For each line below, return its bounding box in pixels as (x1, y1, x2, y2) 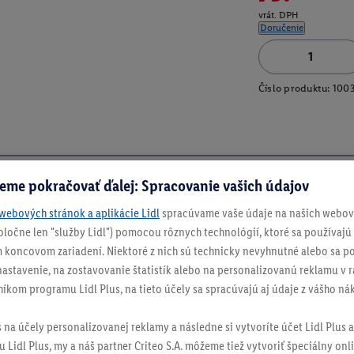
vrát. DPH (258, 9, 299, 21)
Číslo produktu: (258, 82, 330, 95)
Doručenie (259, 22, 303, 34)
